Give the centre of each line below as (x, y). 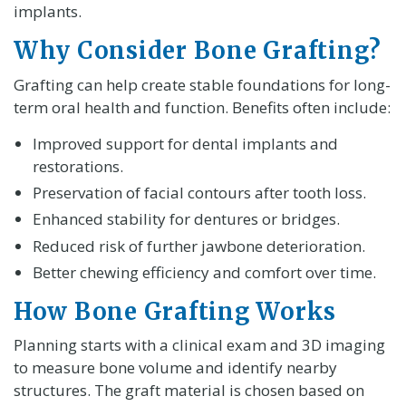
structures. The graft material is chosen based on (188, 391)
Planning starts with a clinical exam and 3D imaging (199, 345)
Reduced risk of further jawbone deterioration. (199, 246)
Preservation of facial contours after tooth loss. (200, 192)
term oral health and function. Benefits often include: (202, 107)
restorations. (78, 166)
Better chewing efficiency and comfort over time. (205, 272)
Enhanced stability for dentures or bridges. (187, 219)
